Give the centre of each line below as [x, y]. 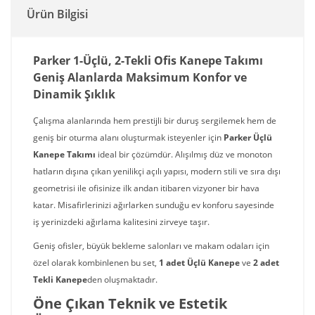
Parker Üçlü [248, 137]
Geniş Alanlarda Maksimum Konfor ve [140, 77]
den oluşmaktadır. [122, 279]
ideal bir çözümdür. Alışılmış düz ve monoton [184, 154]
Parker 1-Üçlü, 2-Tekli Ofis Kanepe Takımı [148, 60]
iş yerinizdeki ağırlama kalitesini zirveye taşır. [121, 222]
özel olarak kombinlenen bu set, [96, 263]
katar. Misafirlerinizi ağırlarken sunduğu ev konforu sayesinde [154, 205]
